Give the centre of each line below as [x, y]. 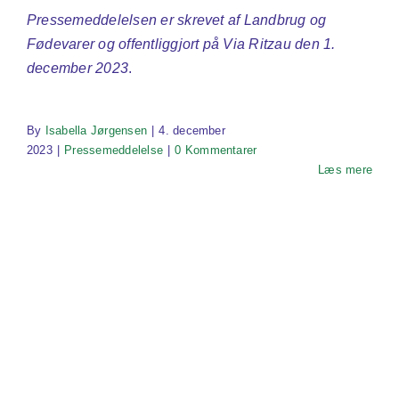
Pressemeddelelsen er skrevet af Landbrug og [176, 20]
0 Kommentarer [216, 150]
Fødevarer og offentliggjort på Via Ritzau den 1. [181, 44]
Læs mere [345, 169]
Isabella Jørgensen [96, 130]
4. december [192, 130]
